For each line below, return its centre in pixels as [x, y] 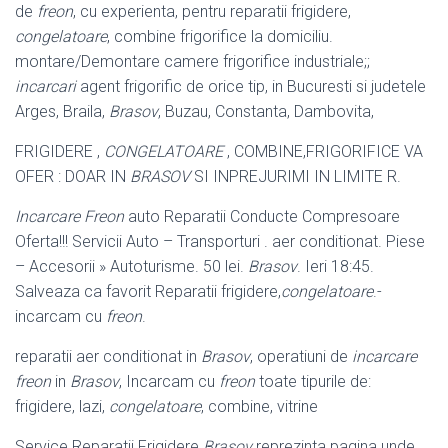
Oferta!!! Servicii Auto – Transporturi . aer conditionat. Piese [220, 241]
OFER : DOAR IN [72, 176]
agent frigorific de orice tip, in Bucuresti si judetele [251, 86]
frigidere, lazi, [62, 406]
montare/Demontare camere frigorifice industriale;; [192, 61]
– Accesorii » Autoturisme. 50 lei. [131, 266]
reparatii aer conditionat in [108, 356]
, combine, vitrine [259, 406]
